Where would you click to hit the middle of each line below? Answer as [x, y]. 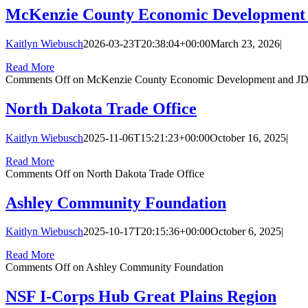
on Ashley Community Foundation [147, 267]
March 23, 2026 [245, 43]
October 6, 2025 [246, 232]
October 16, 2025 [248, 137]
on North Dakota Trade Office [137, 173]
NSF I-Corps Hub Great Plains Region [141, 297]
